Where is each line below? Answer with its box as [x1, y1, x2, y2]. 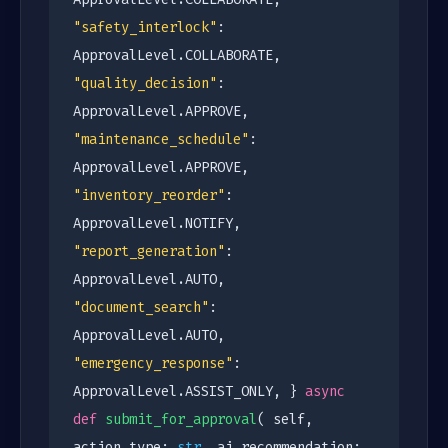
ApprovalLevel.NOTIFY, [73, 214, 241, 233]
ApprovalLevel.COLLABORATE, [73, 46, 281, 65]
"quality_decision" [73, 74, 217, 93]
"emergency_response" [73, 354, 233, 373]
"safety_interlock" [73, 18, 217, 37]
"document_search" [73, 298, 209, 317]
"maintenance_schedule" [73, 130, 249, 149]
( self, [257, 410, 313, 429]
